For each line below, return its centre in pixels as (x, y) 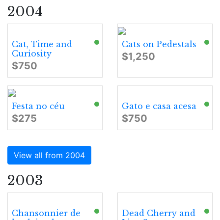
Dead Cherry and (159, 213)
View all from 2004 (49, 155)
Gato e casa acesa (159, 106)
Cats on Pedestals (159, 44)
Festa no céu (38, 106)
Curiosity (32, 54)
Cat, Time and (42, 44)
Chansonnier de (46, 213)
